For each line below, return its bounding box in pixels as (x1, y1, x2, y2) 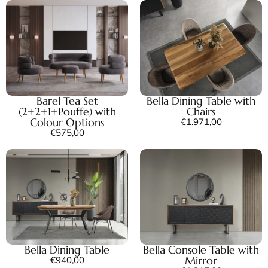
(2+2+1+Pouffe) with (18, 104, 116, 118)
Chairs (187, 104, 215, 118)
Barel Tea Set (36, 93, 98, 108)
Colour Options (30, 115, 104, 129)
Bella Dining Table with (147, 93, 255, 108)
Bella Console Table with (143, 242, 259, 257)
